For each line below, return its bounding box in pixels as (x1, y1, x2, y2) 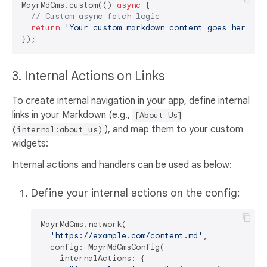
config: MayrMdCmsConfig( (41, 242, 164, 253)
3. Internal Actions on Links (12, 69, 167, 85)
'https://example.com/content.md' (50, 231, 203, 241)
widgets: (12, 138, 48, 150)
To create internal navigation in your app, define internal (12, 95, 250, 107)
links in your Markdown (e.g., (12, 109, 132, 122)
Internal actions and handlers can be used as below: (12, 159, 232, 172)
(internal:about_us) (12, 125, 103, 135)
